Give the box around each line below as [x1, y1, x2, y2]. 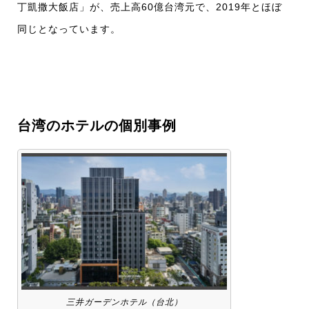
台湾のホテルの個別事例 [17, 118, 177, 134]
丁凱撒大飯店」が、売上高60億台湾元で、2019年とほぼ [17, 1, 282, 13]
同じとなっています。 [17, 23, 121, 35]
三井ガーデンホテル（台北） [66, 297, 183, 307]
